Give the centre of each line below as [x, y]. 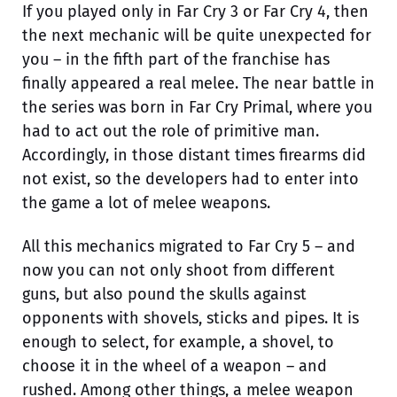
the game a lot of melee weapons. [146, 202]
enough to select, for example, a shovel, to [178, 342]
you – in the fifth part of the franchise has [176, 59]
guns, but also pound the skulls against [164, 294]
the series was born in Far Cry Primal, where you [197, 107]
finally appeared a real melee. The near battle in [198, 83]
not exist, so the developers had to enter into [191, 179]
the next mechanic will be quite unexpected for [197, 35]
